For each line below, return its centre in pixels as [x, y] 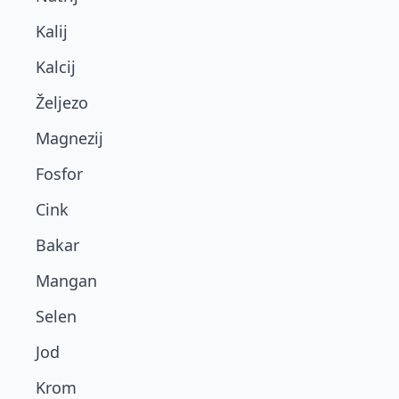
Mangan [66, 281]
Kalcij [56, 67]
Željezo [62, 102]
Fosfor [59, 174]
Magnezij [69, 138]
